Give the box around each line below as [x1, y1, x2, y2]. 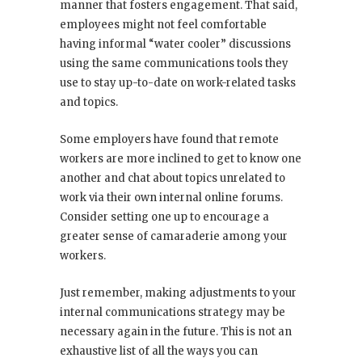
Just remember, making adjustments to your [60, 286, 297, 301]
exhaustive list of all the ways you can [60, 344, 258, 359]
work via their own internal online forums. [60, 191, 283, 205]
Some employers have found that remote [60, 133, 279, 147]
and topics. [60, 95, 118, 110]
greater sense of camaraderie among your [60, 229, 288, 244]
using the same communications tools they [60, 57, 288, 71]
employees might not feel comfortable [60, 18, 267, 32]
